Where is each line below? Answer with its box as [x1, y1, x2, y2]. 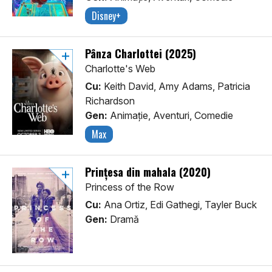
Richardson [85, 95, 135, 107]
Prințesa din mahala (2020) [85, 164, 211, 180]
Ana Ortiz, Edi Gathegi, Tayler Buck [101, 199, 257, 211]
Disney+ [92, 8, 121, 24]
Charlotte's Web [85, 63, 155, 75]
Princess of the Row [85, 181, 174, 194]
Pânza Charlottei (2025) [85, 46, 196, 62]
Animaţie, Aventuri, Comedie [107, 109, 233, 122]
